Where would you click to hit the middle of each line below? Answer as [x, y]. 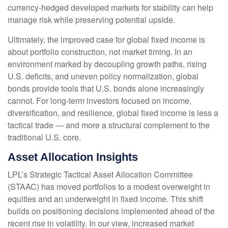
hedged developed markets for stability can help [127, 8]
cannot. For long [37, 101]
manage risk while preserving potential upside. [91, 20]
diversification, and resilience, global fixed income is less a [113, 113]
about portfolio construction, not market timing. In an [100, 52]
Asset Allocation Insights [73, 157]
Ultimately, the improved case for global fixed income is [106, 40]
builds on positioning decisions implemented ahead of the [111, 211]
